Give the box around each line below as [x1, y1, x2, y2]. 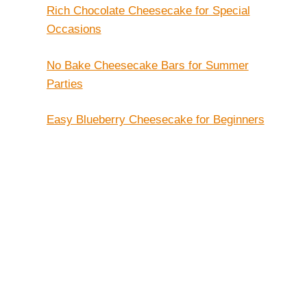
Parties [46, 77, 83, 90]
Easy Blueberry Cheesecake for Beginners [46, 113, 265, 127]
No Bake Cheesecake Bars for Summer [46, 58, 249, 72]
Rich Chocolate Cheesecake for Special [46, 4, 250, 18]
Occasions [46, 23, 101, 36]
